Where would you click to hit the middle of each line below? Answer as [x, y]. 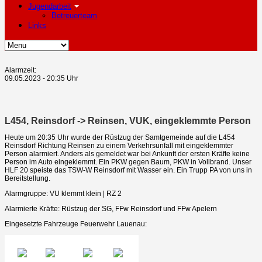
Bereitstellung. [27, 178]
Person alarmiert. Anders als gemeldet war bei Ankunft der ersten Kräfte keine [127, 154]
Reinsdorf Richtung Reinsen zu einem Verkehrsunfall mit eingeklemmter [119, 145]
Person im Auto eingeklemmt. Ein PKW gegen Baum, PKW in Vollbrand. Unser [128, 162]
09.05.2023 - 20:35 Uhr [42, 78]
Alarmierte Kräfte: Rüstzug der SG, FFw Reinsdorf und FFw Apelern [111, 208]
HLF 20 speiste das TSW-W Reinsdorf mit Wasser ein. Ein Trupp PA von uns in [128, 170]
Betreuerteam [74, 15]
